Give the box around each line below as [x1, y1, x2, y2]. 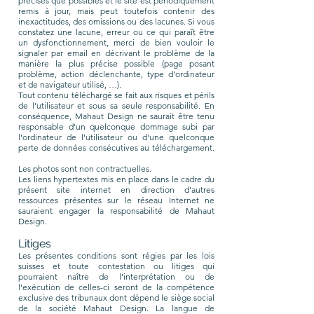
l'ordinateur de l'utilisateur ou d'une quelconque [18, 132, 214, 142]
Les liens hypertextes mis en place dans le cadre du [18, 174, 214, 184]
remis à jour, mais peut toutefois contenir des [18, 6, 214, 16]
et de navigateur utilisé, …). [18, 79, 121, 90]
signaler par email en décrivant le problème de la [18, 48, 214, 58]
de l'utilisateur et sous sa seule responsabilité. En [18, 100, 214, 111]
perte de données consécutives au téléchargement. [18, 142, 214, 153]
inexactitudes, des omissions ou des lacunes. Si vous [18, 16, 214, 27]
